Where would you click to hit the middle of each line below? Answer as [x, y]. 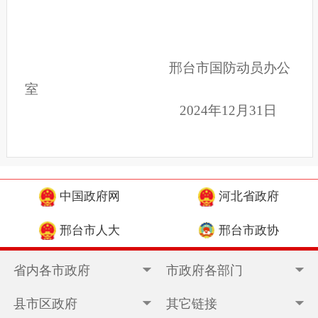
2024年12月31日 [165, 111]
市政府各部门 [201, 270]
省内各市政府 [48, 270]
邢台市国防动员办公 [171, 68]
